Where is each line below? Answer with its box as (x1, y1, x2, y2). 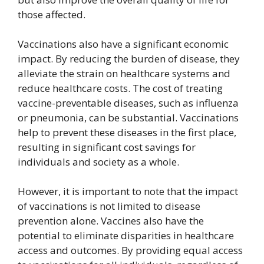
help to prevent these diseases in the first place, (18, 125, 236, 139)
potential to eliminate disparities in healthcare (18, 228, 234, 242)
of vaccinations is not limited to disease (18, 199, 200, 213)
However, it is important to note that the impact (18, 184, 238, 198)
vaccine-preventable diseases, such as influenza (18, 95, 239, 110)
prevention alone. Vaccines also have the (18, 213, 204, 227)
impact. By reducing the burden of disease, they (18, 51, 240, 65)
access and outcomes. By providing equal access (18, 243, 243, 257)
